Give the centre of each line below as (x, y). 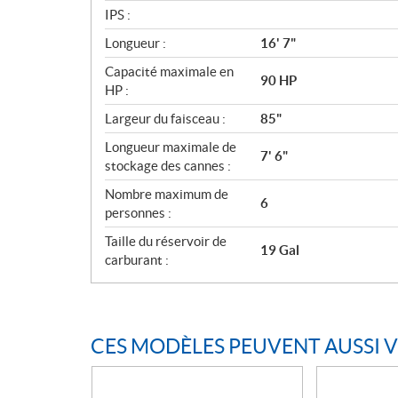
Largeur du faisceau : (165, 118)
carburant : (137, 259)
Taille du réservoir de (166, 241)
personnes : (138, 212)
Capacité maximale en (169, 71)
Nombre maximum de (167, 194)
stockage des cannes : (168, 165)
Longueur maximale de (171, 147)
